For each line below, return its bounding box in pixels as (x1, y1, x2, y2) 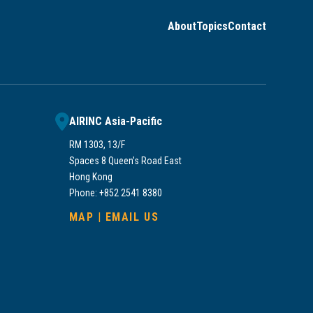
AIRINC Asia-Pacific (68, 114, 162, 128)
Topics (196, 20, 228, 34)
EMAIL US (105, 210, 159, 224)
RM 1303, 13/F (68, 138, 125, 150)
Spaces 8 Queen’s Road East (68, 154, 182, 166)
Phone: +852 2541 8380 (68, 187, 162, 198)
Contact (228, 20, 266, 34)
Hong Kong (68, 170, 112, 182)
